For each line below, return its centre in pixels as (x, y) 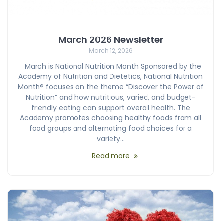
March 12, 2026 (110, 50)
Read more (110, 156)
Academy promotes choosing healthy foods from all (110, 118)
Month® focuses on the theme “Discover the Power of (110, 87)
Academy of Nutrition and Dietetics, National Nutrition (110, 76)
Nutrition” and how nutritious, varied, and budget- (110, 97)
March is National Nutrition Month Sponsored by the (110, 66)
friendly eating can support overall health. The (110, 107)
